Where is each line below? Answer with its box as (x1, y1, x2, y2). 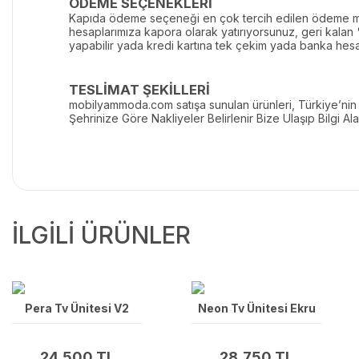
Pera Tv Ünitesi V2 (25, 301, 129, 315)
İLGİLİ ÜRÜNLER (12, 220, 191, 250)
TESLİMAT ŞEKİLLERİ (69, 82, 210, 99)
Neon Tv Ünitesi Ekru (197, 301, 316, 315)
